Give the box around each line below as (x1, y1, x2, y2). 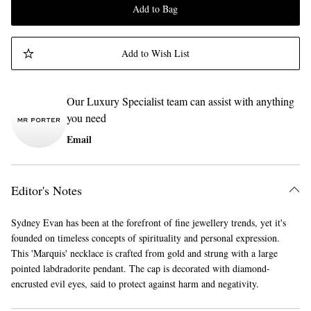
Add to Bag (133, 1, 178, 15)
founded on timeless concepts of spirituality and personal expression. (11, 230, 280, 244)
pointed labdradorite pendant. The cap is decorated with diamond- (11, 261, 270, 275)
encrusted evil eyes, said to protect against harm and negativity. (11, 276, 259, 290)
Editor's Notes (11, 181, 82, 199)
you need (67, 110, 106, 125)
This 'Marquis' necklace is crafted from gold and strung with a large (11, 246, 278, 260)
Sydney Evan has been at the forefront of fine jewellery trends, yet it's (11, 215, 286, 229)
